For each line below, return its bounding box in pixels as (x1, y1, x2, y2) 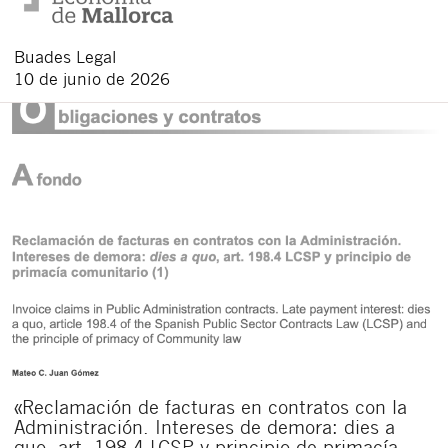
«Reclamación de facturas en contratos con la (14, 394, 407, 418)
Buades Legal (14, 45, 117, 67)
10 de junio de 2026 (14, 67, 170, 89)
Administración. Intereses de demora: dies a (14, 414, 395, 438)
